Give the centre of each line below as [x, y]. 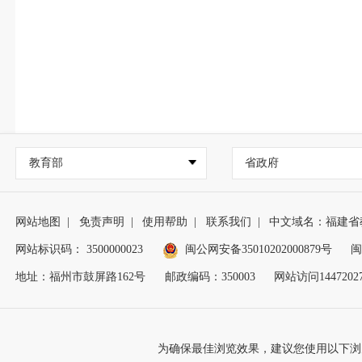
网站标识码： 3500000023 [80, 249]
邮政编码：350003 [210, 276]
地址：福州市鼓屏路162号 [81, 276]
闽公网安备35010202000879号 [258, 249]
